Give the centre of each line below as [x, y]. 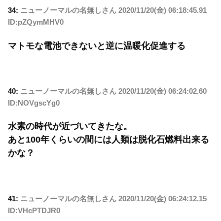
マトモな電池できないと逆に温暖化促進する [97, 46]
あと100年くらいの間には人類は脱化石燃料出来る [109, 140]
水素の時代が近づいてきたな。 [70, 127]
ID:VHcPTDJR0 [34, 210]
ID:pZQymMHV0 [36, 22]
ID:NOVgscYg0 [34, 103]
